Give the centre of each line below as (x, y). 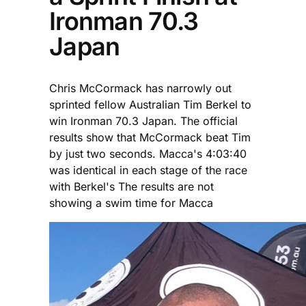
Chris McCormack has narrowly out (140, 88)
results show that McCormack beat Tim (150, 137)
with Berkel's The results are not (131, 186)
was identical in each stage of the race (148, 170)
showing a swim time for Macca (131, 203)
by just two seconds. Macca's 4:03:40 (148, 153)
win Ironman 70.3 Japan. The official (143, 121)
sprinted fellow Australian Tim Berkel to (150, 104)
